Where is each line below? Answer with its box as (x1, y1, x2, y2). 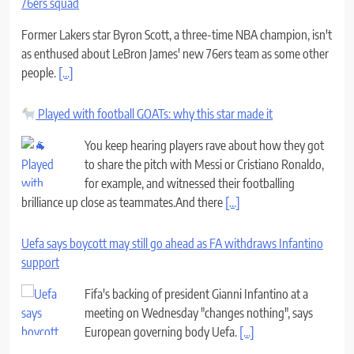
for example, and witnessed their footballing (85, 175, 295, 191)
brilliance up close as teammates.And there (21, 194, 225, 210)
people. (21, 64, 58, 81)
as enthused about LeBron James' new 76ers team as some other (21, 45, 329, 62)
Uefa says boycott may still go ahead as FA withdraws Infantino (21, 235, 323, 251)
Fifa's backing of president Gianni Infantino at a (85, 285, 308, 302)
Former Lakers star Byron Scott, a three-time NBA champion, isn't (21, 26, 332, 43)
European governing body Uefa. (85, 323, 239, 340)
